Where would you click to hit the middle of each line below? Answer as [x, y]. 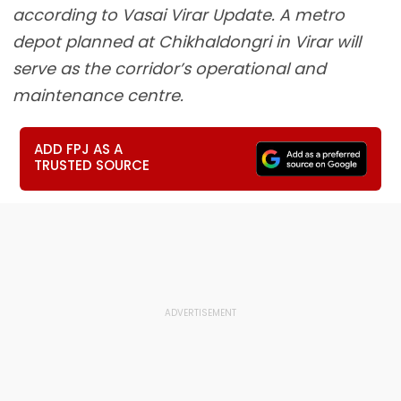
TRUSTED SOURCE [92, 165]
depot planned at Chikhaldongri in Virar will [187, 42]
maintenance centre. [98, 95]
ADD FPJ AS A [79, 149]
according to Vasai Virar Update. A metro [179, 15]
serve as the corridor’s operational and [169, 68]
